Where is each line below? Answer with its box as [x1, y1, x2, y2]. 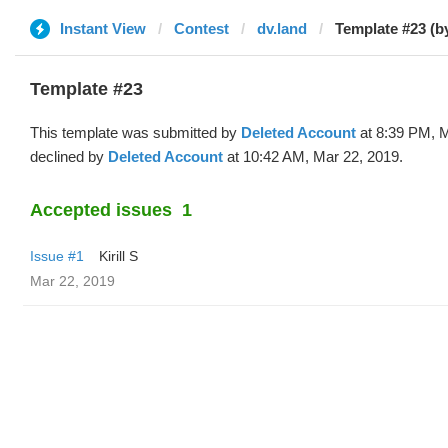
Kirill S [99, 248, 138, 264]
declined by [30, 148, 108, 165]
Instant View [60, 20, 146, 37]
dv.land [257, 20, 307, 37]
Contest [174, 20, 229, 37]
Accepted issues [30, 200, 172, 220]
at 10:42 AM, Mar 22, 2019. [223, 148, 403, 165]
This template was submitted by [30, 124, 241, 141]
